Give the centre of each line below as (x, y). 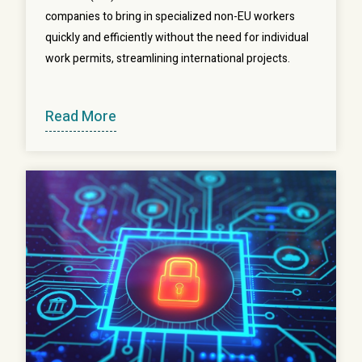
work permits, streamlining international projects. (168, 59)
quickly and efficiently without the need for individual (177, 38)
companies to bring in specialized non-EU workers (170, 17)
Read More (81, 117)
